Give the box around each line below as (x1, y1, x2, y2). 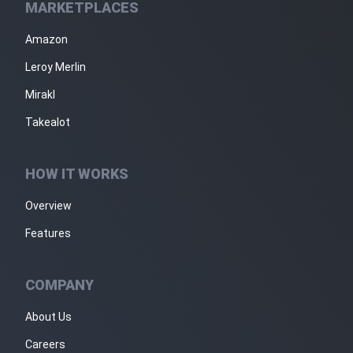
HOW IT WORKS (25, 165, 128, 182)
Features (25, 227, 71, 240)
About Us (25, 310, 72, 323)
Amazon (25, 33, 68, 46)
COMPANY (25, 277, 94, 293)
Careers (25, 338, 65, 351)
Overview (25, 199, 72, 212)
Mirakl (25, 88, 55, 101)
